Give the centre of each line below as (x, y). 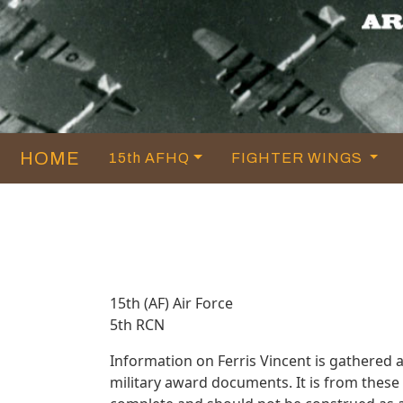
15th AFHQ (149, 157)
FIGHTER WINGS (298, 157)
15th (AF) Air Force (171, 303)
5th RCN (137, 324)
